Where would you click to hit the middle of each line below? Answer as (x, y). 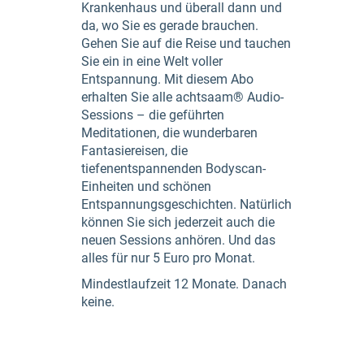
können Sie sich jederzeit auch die (178, 222)
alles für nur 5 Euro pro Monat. (168, 258)
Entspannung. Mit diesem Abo (167, 79)
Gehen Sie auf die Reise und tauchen (186, 43)
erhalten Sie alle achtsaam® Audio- (182, 97)
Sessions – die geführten (153, 115)
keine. (98, 302)
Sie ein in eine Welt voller (152, 61)
